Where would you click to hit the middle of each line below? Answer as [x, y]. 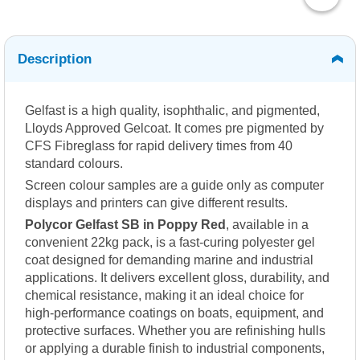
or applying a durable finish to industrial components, [175, 349]
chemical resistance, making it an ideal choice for [164, 296]
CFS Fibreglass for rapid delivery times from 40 [159, 146]
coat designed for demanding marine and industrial [169, 260]
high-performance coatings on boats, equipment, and [174, 313]
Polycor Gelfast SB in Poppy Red [125, 225]
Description [55, 59]
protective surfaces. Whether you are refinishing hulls [175, 331]
